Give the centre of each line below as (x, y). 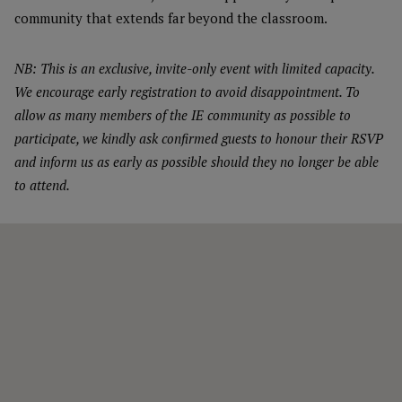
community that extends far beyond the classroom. (171, 18)
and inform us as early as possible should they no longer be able (197, 162)
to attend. (42, 185)
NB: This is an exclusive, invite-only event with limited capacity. (194, 68)
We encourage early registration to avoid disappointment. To (187, 92)
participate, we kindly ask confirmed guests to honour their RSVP (199, 138)
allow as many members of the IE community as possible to (183, 115)
